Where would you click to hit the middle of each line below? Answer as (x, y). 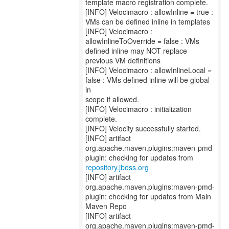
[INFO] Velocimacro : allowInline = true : (149, 12)
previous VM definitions (123, 60)
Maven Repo (106, 206)
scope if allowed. (112, 99)
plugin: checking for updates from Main (148, 196)
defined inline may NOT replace (136, 51)
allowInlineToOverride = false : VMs (142, 41)
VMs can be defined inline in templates (148, 21)
